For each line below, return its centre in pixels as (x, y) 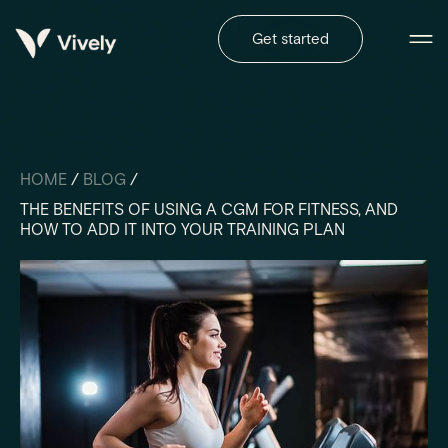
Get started (290, 39)
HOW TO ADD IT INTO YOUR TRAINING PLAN (182, 229)
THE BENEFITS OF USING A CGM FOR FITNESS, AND (209, 209)
